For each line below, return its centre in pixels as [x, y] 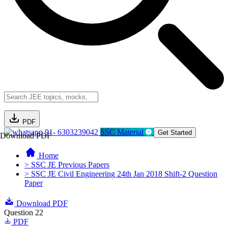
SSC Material [123, 132]
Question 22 [24, 212]
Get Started [175, 133]
